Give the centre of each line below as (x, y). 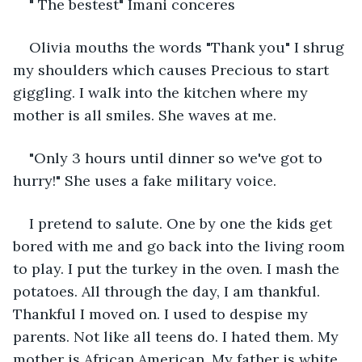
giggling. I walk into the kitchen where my (162, 92)
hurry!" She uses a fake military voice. (145, 180)
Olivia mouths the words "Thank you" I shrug (189, 47)
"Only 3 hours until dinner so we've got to (178, 158)
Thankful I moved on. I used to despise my (162, 314)
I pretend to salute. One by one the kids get (183, 223)
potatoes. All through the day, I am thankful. (168, 291)
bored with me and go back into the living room (181, 246)
